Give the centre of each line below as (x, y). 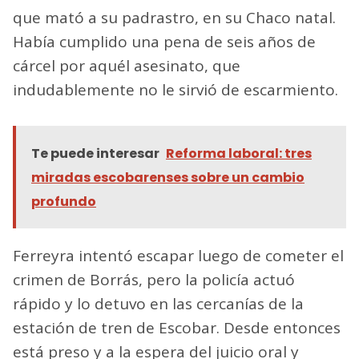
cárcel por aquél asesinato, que (127, 66)
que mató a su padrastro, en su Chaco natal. (174, 18)
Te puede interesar (95, 154)
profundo (64, 202)
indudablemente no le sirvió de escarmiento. (175, 90)
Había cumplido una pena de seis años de (164, 42)
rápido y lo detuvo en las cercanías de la (158, 304)
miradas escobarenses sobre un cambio (168, 178)
